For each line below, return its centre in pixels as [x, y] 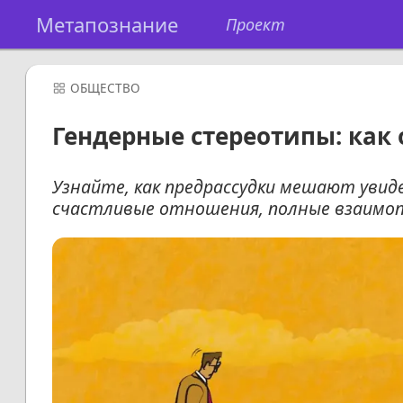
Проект [255, 24]
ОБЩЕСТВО [106, 88]
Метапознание [107, 24]
